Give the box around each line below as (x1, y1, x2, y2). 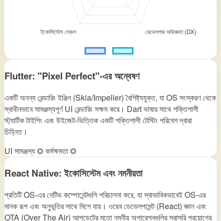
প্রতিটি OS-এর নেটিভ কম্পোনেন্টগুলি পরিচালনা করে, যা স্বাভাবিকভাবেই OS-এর (4, 189, 206, 201)
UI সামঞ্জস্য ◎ (4, 145, 43, 156)
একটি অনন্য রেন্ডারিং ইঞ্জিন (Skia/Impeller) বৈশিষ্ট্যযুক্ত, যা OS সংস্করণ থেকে (4, 91, 216, 103)
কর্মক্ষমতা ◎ (45, 145, 76, 156)
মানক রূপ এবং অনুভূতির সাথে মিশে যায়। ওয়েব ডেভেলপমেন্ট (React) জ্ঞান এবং (4, 200, 206, 212)
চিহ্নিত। (4, 125, 28, 137)
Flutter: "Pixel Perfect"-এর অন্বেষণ (4, 69, 140, 83)
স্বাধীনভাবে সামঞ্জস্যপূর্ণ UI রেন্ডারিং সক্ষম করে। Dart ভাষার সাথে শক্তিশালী (4, 103, 198, 114)
